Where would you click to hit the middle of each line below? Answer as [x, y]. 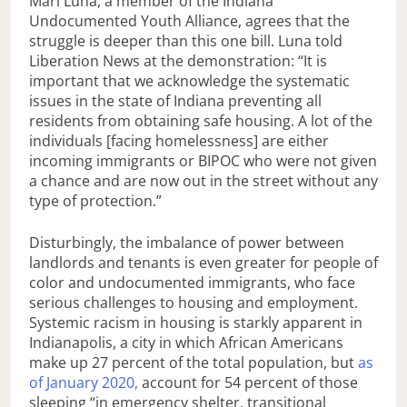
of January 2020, [84, 383]
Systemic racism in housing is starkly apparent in [196, 323]
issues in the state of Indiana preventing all [175, 101]
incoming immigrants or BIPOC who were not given [203, 161]
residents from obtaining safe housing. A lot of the [201, 121]
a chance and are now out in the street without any [203, 181]
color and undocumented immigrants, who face [192, 283]
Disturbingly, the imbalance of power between [187, 243]
